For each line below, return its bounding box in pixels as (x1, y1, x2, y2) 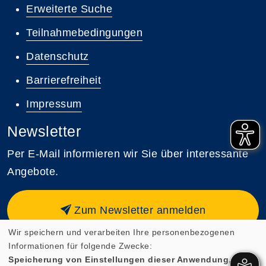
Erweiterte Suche (26, 2, 112, 15)
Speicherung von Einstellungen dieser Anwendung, (8, 254, 232, 264)
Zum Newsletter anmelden (74, 204, 206, 216)
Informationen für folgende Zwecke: (8, 240, 152, 251)
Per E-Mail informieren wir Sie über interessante (7, 147, 248, 160)
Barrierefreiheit (26, 74, 101, 86)
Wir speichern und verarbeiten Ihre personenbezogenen (8, 227, 235, 237)
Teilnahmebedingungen (26, 26, 142, 39)
